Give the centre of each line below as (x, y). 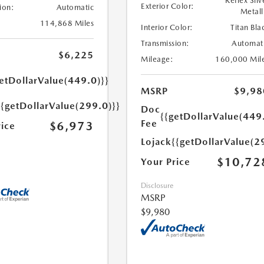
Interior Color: (167, 27)
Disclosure (157, 186)
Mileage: (157, 59)
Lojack (156, 142)
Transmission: (165, 43)
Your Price (166, 162)
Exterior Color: (168, 6)
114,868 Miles (67, 24)
